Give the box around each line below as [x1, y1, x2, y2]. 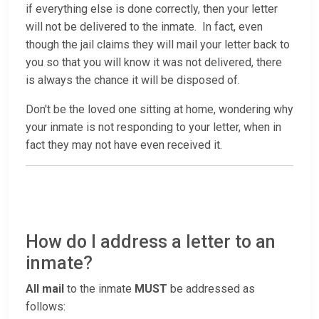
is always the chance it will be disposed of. [26, 73, 243, 88]
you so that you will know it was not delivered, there [26, 56, 282, 70]
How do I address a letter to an [26, 231, 276, 253]
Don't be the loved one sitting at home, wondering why [26, 103, 293, 117]
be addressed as [167, 282, 255, 296]
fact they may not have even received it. [26, 138, 222, 152]
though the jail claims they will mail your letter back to [26, 38, 290, 52]
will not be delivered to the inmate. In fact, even [26, 20, 263, 34]
